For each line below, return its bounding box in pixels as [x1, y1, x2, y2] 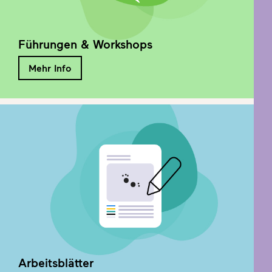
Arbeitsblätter [18, 255, 93, 270]
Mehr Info [29, 62, 72, 73]
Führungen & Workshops [18, 36, 152, 51]
